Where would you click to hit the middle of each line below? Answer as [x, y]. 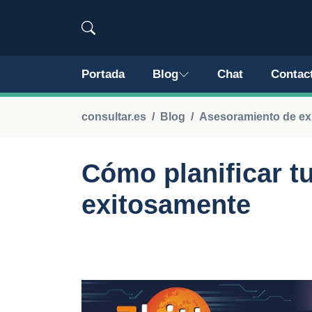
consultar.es [114, 117]
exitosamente [166, 205]
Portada [103, 74]
